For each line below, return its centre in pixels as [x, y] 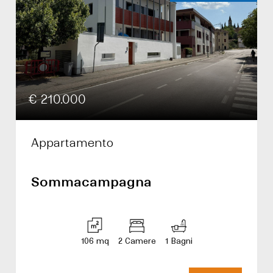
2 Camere [137, 241]
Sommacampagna [91, 182]
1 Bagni [179, 241]
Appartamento [72, 143]
